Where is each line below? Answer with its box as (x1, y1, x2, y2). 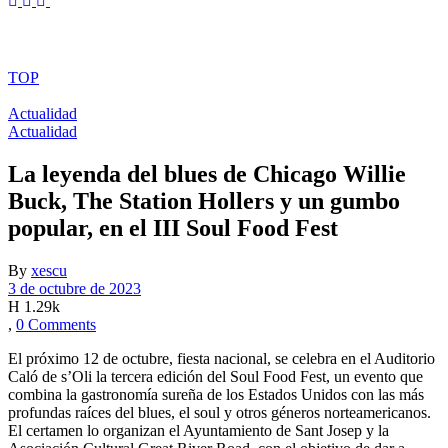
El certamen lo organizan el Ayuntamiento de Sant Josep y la (8, 421, 389, 439)
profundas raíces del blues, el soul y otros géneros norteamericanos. (8, 403, 431, 421)
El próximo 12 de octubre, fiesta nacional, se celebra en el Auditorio (8, 349, 435, 367)
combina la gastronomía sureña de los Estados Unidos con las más (8, 385, 424, 403)
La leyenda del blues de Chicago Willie (8, 160, 406, 187)
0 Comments (16, 315, 96, 333)
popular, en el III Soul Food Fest (8, 214, 338, 241)
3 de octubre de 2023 (8, 279, 141, 297)
